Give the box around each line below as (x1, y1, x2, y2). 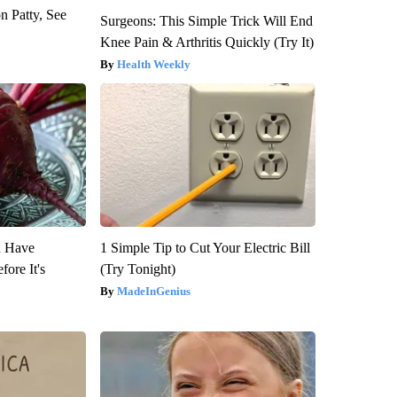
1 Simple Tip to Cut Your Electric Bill (99, 239, 310, 255)
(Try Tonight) (99, 261, 175, 276)
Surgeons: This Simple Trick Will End (99, 12, 313, 28)
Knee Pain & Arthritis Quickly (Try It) (99, 34, 314, 50)
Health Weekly (116, 57, 191, 71)
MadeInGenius (116, 284, 191, 298)
